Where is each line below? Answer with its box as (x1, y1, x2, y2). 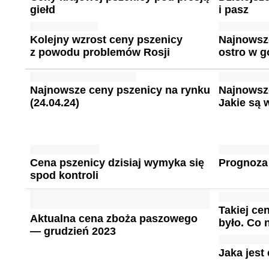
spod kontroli (29, 169, 98, 181)
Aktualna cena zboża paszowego (29, 213, 198, 225)
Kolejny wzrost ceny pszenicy (29, 34, 183, 46)
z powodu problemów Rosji (29, 46, 170, 58)
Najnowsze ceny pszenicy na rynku (29, 84, 210, 96)
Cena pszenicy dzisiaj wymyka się (29, 157, 204, 169)
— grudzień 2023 (29, 225, 116, 237)
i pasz (219, 4, 249, 16)
